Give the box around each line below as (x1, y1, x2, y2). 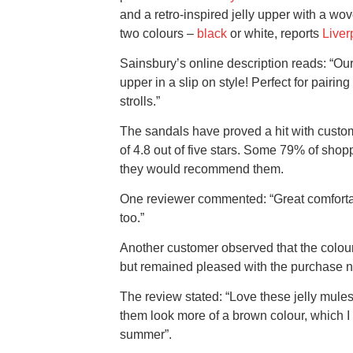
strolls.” (120, 95, 160, 109)
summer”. (120, 328, 172, 342)
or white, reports (227, 27, 322, 41)
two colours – (120, 27, 197, 41)
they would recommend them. (120, 162, 284, 176)
